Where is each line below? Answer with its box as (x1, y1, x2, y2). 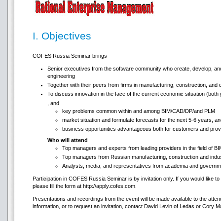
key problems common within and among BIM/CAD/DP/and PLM (62, 108, 215, 114)
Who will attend (47, 137, 88, 143)
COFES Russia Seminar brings (33, 53, 107, 59)
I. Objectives (33, 30, 91, 41)
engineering (47, 73, 75, 79)
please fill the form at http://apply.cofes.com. (33, 183, 137, 189)
